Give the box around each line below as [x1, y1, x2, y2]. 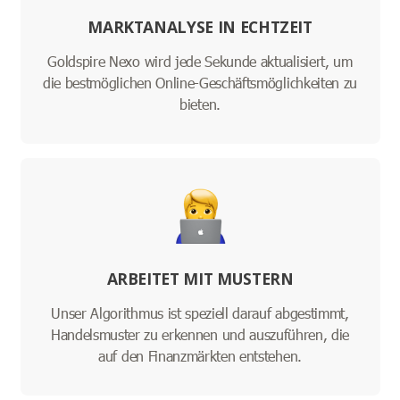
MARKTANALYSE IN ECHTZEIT [87, 16, 312, 38]
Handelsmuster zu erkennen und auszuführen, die [50, 325, 350, 345]
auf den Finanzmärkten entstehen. [98, 346, 302, 366]
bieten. [179, 95, 221, 114]
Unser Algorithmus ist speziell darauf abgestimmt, [51, 304, 349, 323]
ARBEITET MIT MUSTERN [106, 268, 294, 290]
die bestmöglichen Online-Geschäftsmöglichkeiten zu [43, 73, 357, 93]
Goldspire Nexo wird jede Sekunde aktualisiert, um [47, 52, 353, 71]
